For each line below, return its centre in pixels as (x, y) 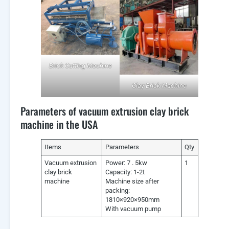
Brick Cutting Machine (80, 66)
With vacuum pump (133, 209)
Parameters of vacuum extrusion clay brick (105, 111)
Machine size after (132, 181)
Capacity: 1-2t (125, 172)
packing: (118, 190)
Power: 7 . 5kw (127, 163)
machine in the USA (59, 124)
